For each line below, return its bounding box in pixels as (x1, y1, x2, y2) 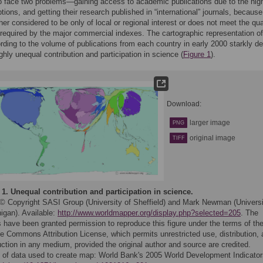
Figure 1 (183, 50, 211, 59)
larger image (190, 119, 230, 127)
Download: (167, 100, 201, 108)
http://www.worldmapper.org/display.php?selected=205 (58, 208, 241, 217)
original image (190, 134, 235, 142)
